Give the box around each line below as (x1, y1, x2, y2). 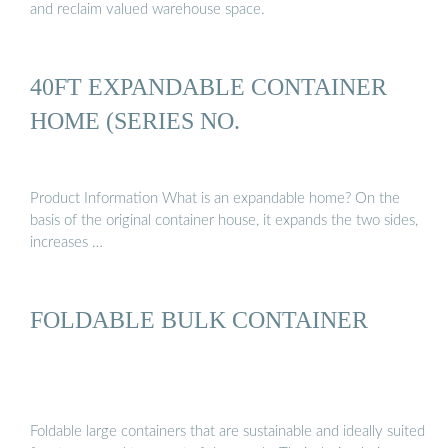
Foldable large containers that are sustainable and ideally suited (30, 423, 425, 439)
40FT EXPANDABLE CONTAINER (30, 73, 387, 101)
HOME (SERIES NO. (30, 107, 240, 135)
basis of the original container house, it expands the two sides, (30, 212, 418, 228)
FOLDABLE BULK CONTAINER (30, 306, 368, 334)
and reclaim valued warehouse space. (30, 2, 265, 18)
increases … (30, 234, 103, 250)
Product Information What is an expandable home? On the (30, 190, 400, 206)
